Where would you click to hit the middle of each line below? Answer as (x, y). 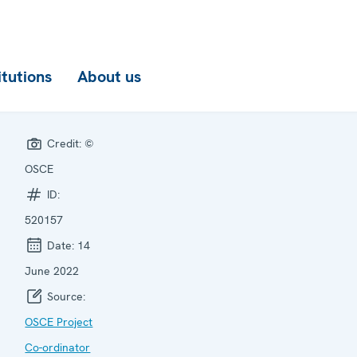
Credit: (65, 143)
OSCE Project (59, 322)
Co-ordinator (58, 347)
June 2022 (52, 271)
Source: (65, 296)
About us (109, 76)
